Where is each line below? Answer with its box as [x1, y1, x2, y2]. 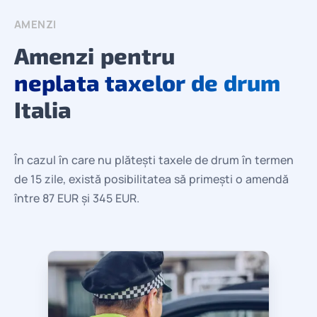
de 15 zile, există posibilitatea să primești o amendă [14, 171, 289, 187]
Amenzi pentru [14, 41, 175, 69]
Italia [14, 95, 71, 122]
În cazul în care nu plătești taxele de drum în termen [14, 151, 294, 168]
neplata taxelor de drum [14, 68, 280, 96]
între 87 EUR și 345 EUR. [14, 190, 139, 206]
